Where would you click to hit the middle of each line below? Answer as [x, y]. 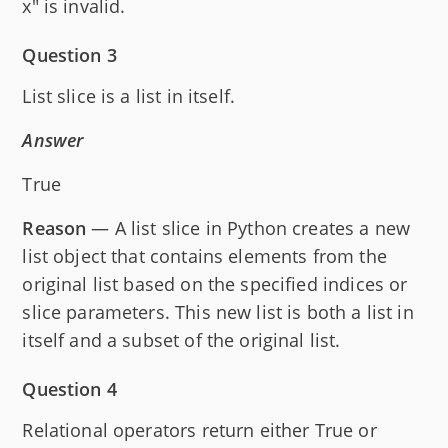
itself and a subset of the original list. [181, 339]
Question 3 [69, 54]
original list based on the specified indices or [215, 283]
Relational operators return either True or [199, 429]
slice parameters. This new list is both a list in [218, 311]
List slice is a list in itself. [129, 95]
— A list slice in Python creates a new [248, 227]
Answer [53, 139]
